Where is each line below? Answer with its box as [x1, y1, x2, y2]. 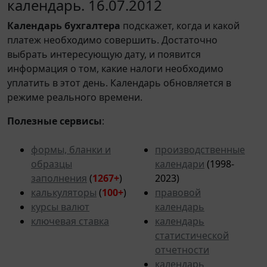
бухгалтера [64, 18, 120, 32]
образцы [31, 157, 72, 170]
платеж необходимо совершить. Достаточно [7, 33, 218, 46]
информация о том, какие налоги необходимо [7, 61, 223, 75]
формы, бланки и [31, 142, 111, 156]
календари [155, 157, 204, 170]
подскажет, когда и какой [120, 18, 240, 32]
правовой [155, 185, 201, 199]
